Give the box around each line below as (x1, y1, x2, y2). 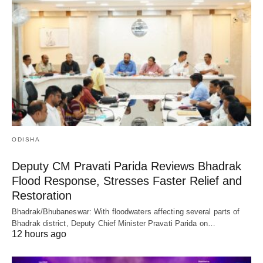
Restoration (12, 188, 72, 202)
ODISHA (12, 136, 40, 143)
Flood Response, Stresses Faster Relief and (12, 174, 242, 187)
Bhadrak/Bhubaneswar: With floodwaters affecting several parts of (12, 207, 240, 216)
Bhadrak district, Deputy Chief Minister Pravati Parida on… (12, 218, 215, 228)
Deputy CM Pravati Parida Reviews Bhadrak (12, 159, 241, 173)
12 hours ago (12, 228, 66, 239)
